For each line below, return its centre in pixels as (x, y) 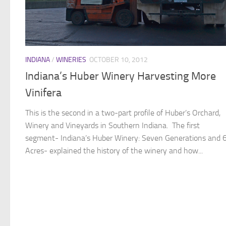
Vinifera (43, 93)
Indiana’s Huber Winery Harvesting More (121, 76)
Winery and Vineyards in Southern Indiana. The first (112, 126)
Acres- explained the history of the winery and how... (114, 151)
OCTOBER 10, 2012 (119, 60)
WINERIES (71, 60)
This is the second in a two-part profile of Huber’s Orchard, (123, 113)
